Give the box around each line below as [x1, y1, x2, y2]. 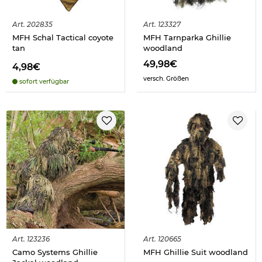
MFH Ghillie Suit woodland [143, 247, 248, 257]
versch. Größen [143, 74, 189, 82]
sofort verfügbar [18, 77, 69, 85]
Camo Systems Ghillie [12, 247, 98, 257]
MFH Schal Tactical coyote [12, 32, 113, 42]
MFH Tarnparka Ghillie [143, 32, 231, 42]
